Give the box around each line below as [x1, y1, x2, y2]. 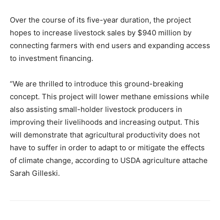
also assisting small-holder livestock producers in [10, 104, 182, 114]
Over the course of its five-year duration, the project [10, 15, 191, 25]
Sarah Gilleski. [10, 168, 60, 178]
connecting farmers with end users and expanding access [10, 40, 210, 50]
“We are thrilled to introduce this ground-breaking [10, 79, 183, 88]
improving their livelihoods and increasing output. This [10, 117, 199, 127]
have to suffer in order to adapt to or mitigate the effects [10, 142, 205, 152]
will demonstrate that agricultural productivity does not [10, 130, 200, 139]
